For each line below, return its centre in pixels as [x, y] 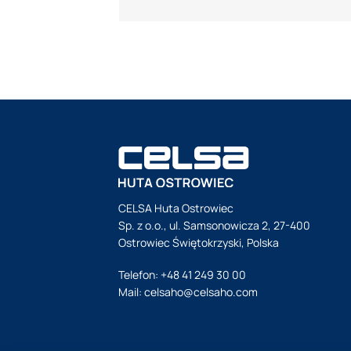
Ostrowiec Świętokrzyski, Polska [198, 243]
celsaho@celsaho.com [201, 291]
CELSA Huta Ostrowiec [175, 208]
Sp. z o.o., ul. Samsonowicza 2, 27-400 [214, 226]
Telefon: [139, 274]
